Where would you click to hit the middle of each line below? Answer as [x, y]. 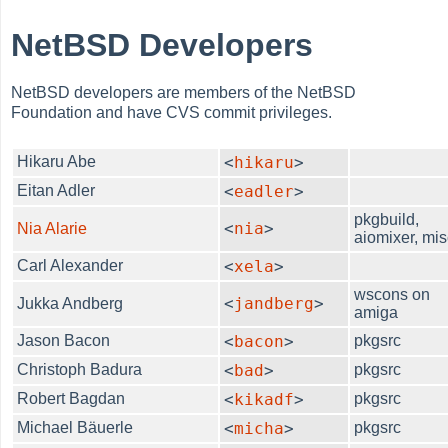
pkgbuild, [387, 219]
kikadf [264, 399]
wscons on [392, 294]
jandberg [274, 303]
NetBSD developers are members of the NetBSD [184, 92]
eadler [264, 191]
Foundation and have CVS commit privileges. [172, 112]
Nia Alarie [52, 228]
